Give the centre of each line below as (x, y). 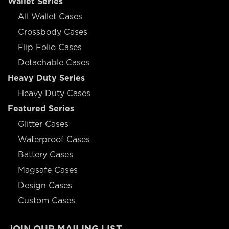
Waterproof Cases (54, 139)
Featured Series (41, 108)
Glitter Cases (43, 124)
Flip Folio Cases (50, 47)
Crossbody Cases (53, 32)
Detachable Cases (54, 62)
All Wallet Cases (50, 16)
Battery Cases (45, 154)
